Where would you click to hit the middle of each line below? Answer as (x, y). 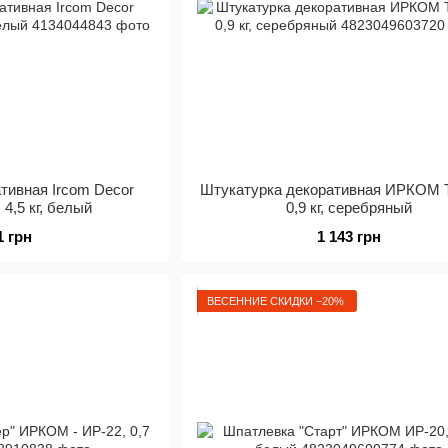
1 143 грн (348, 236)
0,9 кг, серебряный (348, 207)
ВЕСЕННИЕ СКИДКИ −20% (275, 300)
